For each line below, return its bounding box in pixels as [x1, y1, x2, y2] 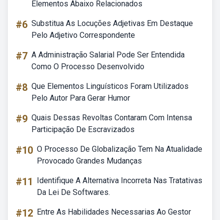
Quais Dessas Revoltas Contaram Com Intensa [31, 113, 192, 122]
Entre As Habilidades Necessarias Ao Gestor [37, 207, 191, 217]
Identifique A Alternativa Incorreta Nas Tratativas [37, 176, 202, 185]
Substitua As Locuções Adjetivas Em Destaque [31, 19, 193, 28]
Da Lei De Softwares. [37, 188, 110, 197]
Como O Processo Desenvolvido [31, 62, 144, 71]
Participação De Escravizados [31, 125, 135, 134]
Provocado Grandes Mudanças [37, 156, 142, 165]
